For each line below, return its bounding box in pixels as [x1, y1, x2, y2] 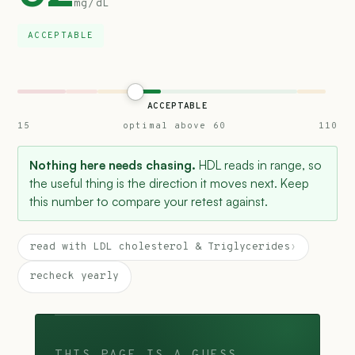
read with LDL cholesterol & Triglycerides [30, 241, 290, 254]
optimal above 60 [123, 120, 226, 132]
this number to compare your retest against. [29, 193, 268, 209]
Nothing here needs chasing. [29, 157, 196, 173]
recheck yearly [30, 270, 119, 283]
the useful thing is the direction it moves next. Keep [29, 175, 309, 191]
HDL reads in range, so [196, 157, 322, 173]
